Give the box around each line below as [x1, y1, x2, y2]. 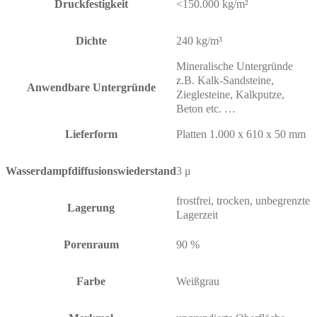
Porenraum [63, 238, 119, 251]
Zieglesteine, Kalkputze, [176, 88, 284, 101]
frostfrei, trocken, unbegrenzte [176, 195, 310, 207]
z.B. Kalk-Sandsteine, [176, 74, 274, 87]
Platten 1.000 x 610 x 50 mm [176, 128, 306, 141]
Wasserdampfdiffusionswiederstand [6, 165, 176, 178]
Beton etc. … [176, 103, 236, 115]
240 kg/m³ [176, 35, 222, 47]
